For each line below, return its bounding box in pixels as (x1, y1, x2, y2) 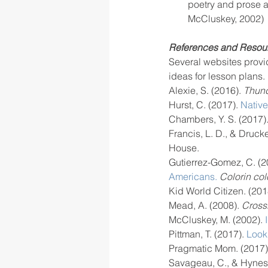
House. (169, 142, 199, 154)
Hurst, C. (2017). (169, 99, 240, 111)
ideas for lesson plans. (169, 70, 265, 82)
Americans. (169, 170, 217, 182)
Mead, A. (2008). (169, 199, 239, 211)
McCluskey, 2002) (188, 13, 264, 25)
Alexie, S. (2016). (169, 84, 243, 96)
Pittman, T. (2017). (169, 228, 246, 240)
